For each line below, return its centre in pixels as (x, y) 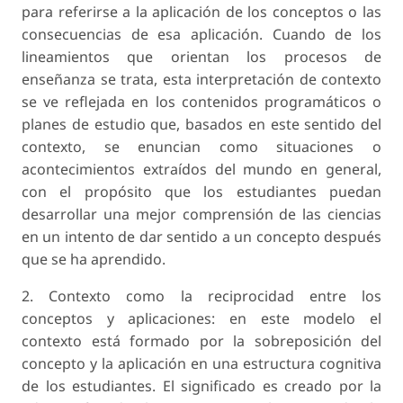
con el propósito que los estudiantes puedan (201, 192)
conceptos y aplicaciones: (119, 319)
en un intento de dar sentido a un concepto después (201, 237)
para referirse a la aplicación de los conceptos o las (201, 12)
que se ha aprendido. (94, 260)
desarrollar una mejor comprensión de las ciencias (201, 215)
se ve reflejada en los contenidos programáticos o (201, 102)
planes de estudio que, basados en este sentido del (201, 125)
